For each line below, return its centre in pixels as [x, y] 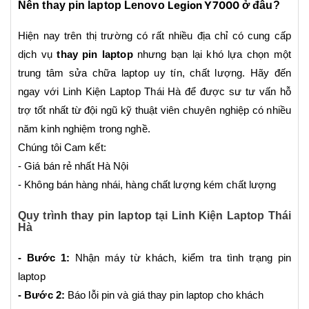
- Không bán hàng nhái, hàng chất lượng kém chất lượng [147, 185]
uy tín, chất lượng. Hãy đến [220, 73]
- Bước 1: [44, 258]
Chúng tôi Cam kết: [62, 148]
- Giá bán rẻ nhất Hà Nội [73, 166]
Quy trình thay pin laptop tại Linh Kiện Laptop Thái [154, 215]
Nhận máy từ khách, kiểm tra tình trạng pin [180, 258]
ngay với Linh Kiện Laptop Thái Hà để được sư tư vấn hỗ [154, 92]
